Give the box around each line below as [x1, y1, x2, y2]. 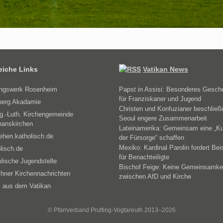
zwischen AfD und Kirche [119, 172, 191, 180]
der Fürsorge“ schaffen [119, 133, 184, 141]
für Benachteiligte [119, 153, 169, 161]
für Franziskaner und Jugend [119, 95, 201, 103]
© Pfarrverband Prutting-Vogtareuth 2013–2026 [47, 207, 176, 213]
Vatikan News [143, 65, 188, 73]
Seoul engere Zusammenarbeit [119, 114, 207, 122]
